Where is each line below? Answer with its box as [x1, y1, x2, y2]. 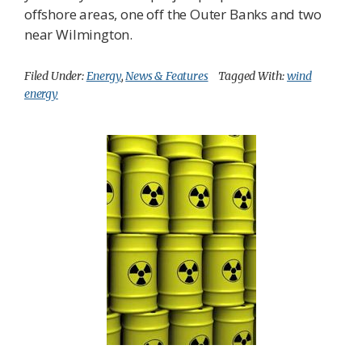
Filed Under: [24, 69, 86, 84]
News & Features [125, 69, 208, 84]
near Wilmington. [24, 25, 133, 44]
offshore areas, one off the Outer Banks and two [24, 5, 322, 24]
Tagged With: [218, 69, 288, 84]
